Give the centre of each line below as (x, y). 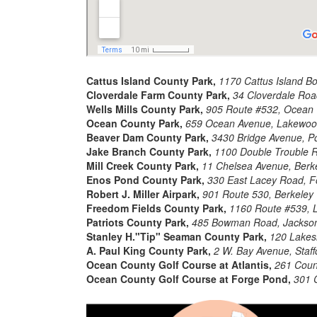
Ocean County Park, (134, 123)
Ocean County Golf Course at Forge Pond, (189, 278)
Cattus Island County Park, (151, 80)
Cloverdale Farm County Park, (158, 94)
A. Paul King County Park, (149, 250)
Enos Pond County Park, (145, 179)
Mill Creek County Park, (143, 165)
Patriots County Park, (138, 222)
